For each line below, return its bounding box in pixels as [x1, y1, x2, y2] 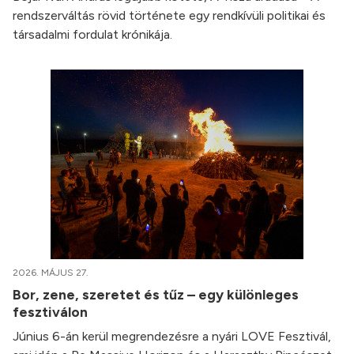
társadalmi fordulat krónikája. [13, 27, 172, 43]
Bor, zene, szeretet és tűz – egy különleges [13, 286, 299, 303]
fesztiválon [13, 303, 91, 321]
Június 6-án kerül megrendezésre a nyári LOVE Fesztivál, [13, 329, 331, 345]
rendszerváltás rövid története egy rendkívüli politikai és [13, 8, 326, 24]
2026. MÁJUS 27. [13, 267, 88, 279]
